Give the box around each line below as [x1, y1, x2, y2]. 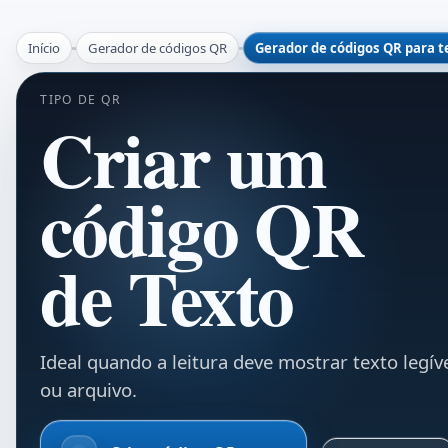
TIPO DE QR [40, 91, 122, 109]
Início [28, 38, 61, 57]
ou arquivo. [40, 377, 138, 403]
